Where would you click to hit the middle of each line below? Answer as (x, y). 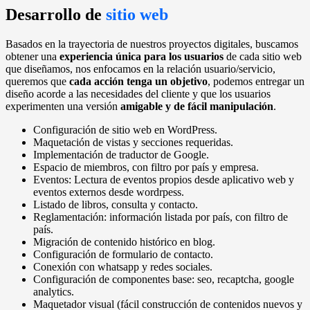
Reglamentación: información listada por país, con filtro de (161, 217)
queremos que (37, 82)
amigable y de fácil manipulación (197, 107)
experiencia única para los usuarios (142, 57)
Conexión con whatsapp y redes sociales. (123, 267)
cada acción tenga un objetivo (138, 82)
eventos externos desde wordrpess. (109, 192)
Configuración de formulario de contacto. (123, 255)
